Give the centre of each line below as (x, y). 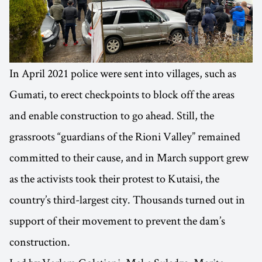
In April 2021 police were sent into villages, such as (123, 73)
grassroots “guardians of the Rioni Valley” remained (125, 137)
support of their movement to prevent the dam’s (117, 221)
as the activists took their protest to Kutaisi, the (114, 179)
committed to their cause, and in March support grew (129, 158)
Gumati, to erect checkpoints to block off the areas (122, 94)
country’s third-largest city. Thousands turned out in (127, 200)
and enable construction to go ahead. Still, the (112, 116)
